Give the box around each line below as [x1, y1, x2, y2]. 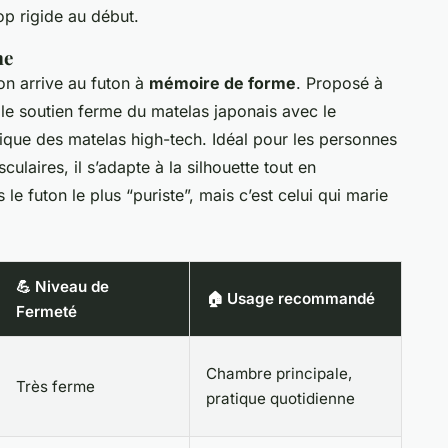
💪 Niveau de [16, 276, 109, 296]
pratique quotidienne [206, 388, 355, 408]
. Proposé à [296, 72, 383, 93]
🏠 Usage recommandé [206, 288, 375, 308]
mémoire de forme [149, 72, 296, 93]
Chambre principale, [206, 363, 352, 383]
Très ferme [16, 376, 95, 396]
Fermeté [16, 301, 77, 321]
